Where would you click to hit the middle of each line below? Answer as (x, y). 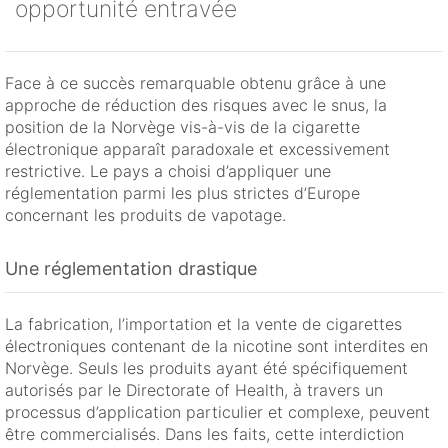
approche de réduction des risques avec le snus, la (196, 105)
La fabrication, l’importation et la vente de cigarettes (203, 324)
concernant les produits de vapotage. (145, 215)
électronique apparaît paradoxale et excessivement (197, 149)
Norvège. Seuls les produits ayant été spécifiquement (206, 368)
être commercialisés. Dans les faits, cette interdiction (204, 434)
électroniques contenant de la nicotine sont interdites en (216, 346)
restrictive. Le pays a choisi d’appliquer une (168, 171)
